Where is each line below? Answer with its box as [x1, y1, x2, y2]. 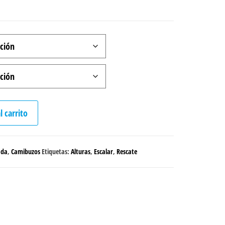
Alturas [70, 147, 90, 157]
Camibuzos [11, 147, 40, 157]
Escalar [93, 147, 113, 157]
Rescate [116, 147, 137, 157]
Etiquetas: [41, 147, 71, 157]
